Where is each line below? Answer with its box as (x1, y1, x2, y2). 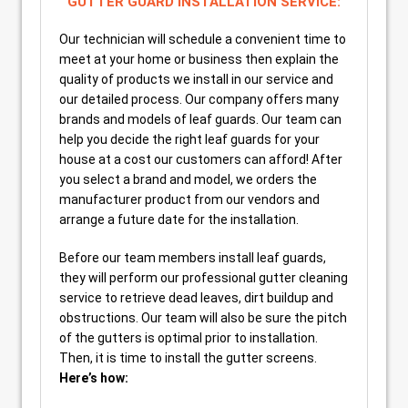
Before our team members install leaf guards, (59, 250, 326, 265)
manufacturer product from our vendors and (59, 191, 320, 207)
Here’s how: (59, 370, 128, 385)
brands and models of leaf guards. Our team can (59, 111, 342, 127)
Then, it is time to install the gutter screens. (59, 350, 317, 365)
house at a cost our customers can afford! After (59, 151, 342, 167)
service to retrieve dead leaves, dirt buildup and (59, 290, 333, 305)
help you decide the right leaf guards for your (59, 131, 320, 147)
